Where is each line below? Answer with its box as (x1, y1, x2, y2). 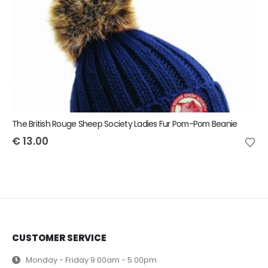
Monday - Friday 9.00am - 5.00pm (25, 254, 157, 266)
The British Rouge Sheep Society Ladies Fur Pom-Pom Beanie (12, 117, 237, 130)
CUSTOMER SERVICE (12, 232, 106, 245)
